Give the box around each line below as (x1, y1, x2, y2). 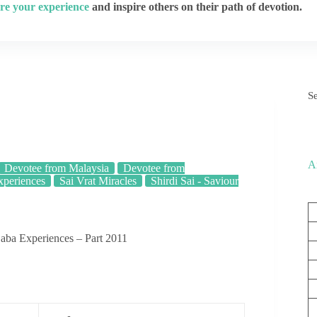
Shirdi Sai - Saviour (151, 175, 238, 187)
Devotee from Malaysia (4, 162, 109, 174)
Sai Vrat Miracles (59, 175, 137, 187)
